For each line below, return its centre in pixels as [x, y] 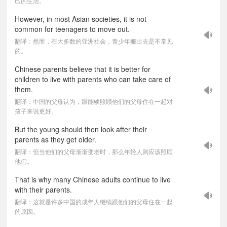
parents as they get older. [55, 139]
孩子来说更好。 [36, 111]
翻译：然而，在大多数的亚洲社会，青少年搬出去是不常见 [94, 41]
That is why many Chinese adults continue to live [93, 179]
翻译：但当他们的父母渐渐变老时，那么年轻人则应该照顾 [94, 151]
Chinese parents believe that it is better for [83, 69]
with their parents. [43, 190]
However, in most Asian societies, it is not [81, 19]
